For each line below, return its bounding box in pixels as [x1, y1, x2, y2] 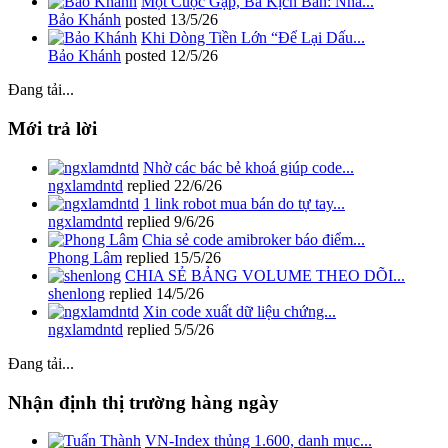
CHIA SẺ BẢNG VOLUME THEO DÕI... [125, 266, 405, 284]
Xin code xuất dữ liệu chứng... [143, 302, 336, 320]
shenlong [48, 284, 105, 302]
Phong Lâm [48, 248, 122, 266]
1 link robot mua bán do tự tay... [143, 194, 345, 212]
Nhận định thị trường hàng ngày [8, 391, 279, 413]
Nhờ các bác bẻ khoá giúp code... [143, 158, 354, 176]
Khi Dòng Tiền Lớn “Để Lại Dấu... [141, 29, 365, 47]
